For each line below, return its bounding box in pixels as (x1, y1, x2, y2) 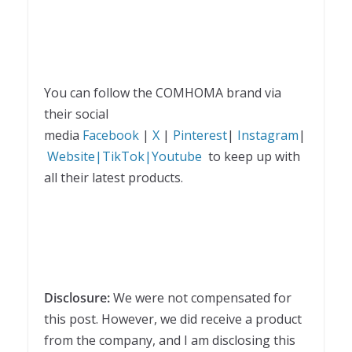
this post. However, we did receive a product (44, 310, 302, 328)
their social (44, 105, 108, 123)
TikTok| (102, 148, 152, 166)
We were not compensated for (113, 289, 291, 307)
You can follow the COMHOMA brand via (44, 84, 281, 102)
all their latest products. (44, 169, 183, 187)
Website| (47, 148, 102, 166)
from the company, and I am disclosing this (44, 332, 295, 350)
